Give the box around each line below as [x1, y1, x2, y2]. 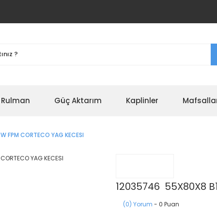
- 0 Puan [153, 200, 179, 208]
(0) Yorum [123, 200, 153, 208]
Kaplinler [126, 95, 158, 106]
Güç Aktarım [54, 95, 102, 106]
